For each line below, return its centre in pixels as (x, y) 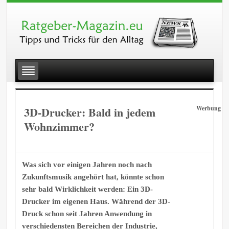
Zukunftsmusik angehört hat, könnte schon (93, 177)
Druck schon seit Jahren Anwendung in (87, 213)
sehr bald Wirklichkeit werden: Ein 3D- (87, 189)
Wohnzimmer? (59, 127)
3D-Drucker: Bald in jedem (89, 112)
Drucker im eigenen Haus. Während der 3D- (96, 201)
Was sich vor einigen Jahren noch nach (87, 164)
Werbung (208, 108)
